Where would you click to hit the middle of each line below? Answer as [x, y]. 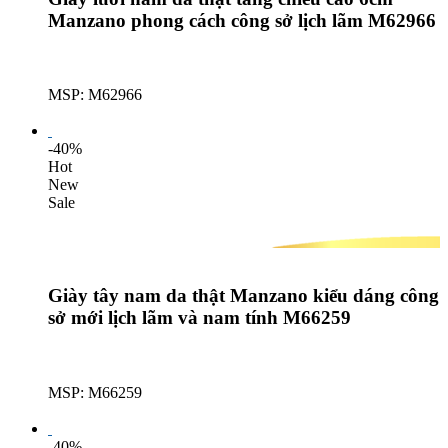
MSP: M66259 [95, 392]
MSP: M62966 [95, 95]
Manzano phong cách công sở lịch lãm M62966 [242, 20]
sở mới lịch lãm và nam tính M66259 [199, 318]
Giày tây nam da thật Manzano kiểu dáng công [243, 296]
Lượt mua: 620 [95, 113]
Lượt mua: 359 [95, 410]
